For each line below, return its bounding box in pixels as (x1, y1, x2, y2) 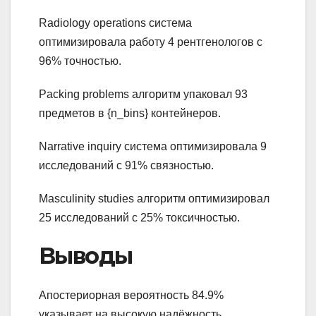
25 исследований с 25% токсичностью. (39, 211, 240, 224)
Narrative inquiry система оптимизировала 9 (39, 140, 267, 152)
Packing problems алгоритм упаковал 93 (39, 87, 248, 100)
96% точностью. (39, 54, 121, 67)
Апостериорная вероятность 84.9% (39, 289, 224, 302)
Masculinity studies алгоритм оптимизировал (39, 192, 269, 205)
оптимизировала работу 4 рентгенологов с (39, 35, 262, 48)
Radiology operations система (39, 16, 192, 29)
